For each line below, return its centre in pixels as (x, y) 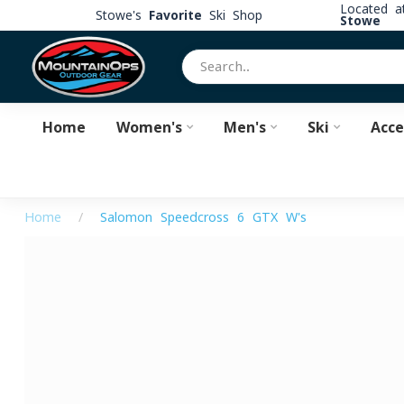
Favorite (175, 15)
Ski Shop (232, 15)
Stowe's (122, 15)
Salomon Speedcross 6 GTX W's (203, 217)
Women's (149, 127)
